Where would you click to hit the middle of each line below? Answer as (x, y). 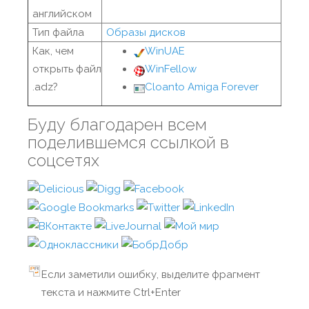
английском (62, 14)
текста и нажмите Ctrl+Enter (111, 293)
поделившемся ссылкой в (128, 142)
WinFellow (171, 69)
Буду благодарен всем (117, 124)
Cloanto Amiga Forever (202, 87)
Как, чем (53, 51)
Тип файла (58, 32)
